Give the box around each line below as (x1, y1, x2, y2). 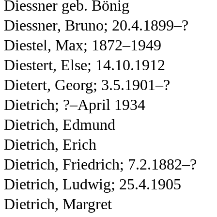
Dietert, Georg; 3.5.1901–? (4, 77, 170, 93)
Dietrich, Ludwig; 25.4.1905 (4, 176, 181, 193)
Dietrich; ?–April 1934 (4, 96, 145, 113)
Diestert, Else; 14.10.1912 (4, 57, 165, 74)
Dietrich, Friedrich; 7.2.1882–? (4, 156, 197, 173)
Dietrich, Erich (4, 136, 96, 153)
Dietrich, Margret (4, 196, 112, 213)
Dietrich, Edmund (4, 116, 115, 133)
